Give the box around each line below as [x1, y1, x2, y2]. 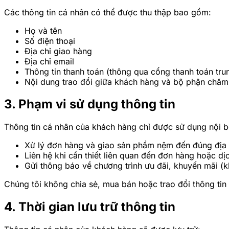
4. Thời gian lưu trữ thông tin [4, 199, 175, 215]
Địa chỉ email [25, 56, 74, 66]
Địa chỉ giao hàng [25, 45, 92, 56]
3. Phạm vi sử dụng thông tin [4, 97, 175, 112]
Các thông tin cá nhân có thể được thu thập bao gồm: [4, 7, 211, 17]
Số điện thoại [25, 35, 75, 46]
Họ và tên [25, 25, 62, 36]
